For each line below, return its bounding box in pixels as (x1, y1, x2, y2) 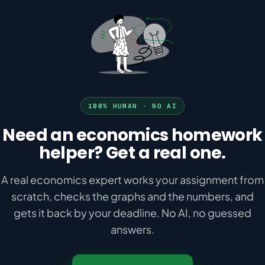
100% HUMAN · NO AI (88, 102, 177, 110)
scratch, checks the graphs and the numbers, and (11, 189, 254, 203)
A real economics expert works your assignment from (1, 173, 264, 186)
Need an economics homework (2, 124, 263, 147)
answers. (111, 222, 154, 236)
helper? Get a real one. (39, 141, 226, 164)
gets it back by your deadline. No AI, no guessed (14, 206, 251, 219)
